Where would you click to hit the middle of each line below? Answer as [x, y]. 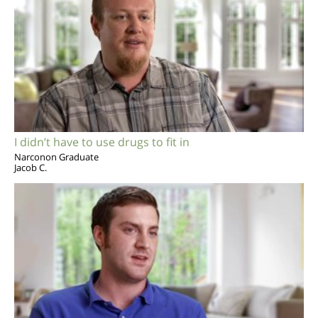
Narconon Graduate [56, 157]
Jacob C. [31, 167]
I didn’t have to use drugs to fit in [102, 142]
